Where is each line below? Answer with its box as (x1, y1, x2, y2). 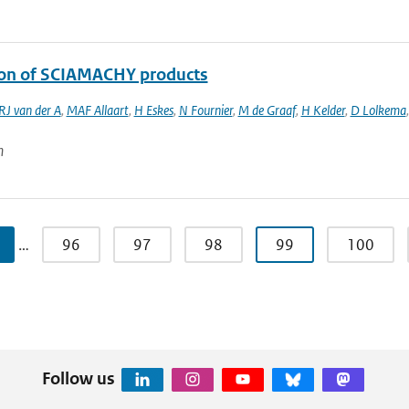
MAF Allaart (66, 101, 129, 119)
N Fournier (178, 101, 233, 119)
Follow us (41, 367, 115, 389)
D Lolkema (350, 101, 406, 119)
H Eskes (133, 101, 173, 119)
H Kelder (300, 101, 345, 119)
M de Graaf (237, 101, 296, 119)
